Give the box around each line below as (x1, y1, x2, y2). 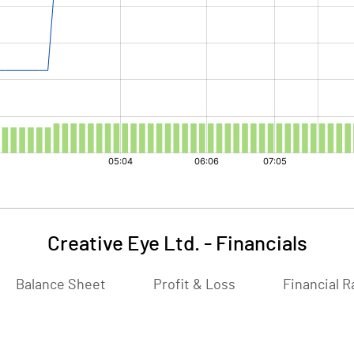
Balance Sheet (16, 278, 106, 292)
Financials (215, 234, 307, 254)
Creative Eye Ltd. (47, 234, 200, 254)
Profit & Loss (153, 278, 235, 292)
